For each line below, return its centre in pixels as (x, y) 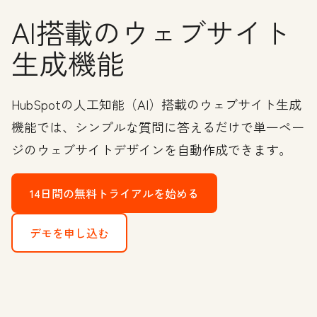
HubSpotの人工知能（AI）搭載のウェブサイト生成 (156, 104)
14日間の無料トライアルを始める (114, 193)
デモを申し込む (69, 232)
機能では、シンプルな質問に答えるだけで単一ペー (158, 126)
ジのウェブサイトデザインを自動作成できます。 (151, 149)
